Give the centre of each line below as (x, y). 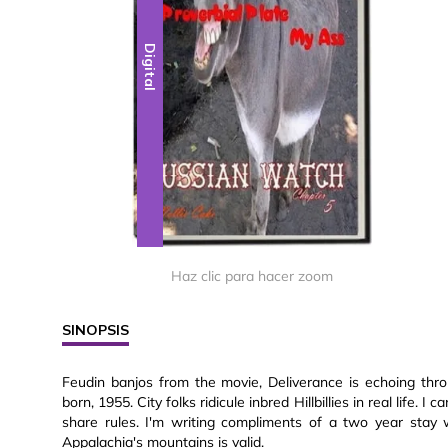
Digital (150, 67)
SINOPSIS (95, 330)
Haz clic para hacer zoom (252, 276)
